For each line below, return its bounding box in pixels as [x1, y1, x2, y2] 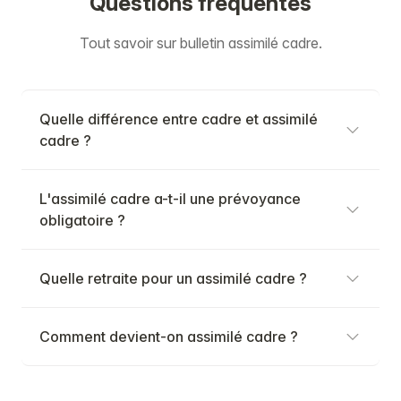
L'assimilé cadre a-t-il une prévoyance [39, 190, 301, 209]
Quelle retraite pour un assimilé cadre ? [39, 269, 307, 288]
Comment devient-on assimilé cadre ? [39, 328, 298, 346]
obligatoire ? [39, 211, 125, 230]
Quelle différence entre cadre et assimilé [39, 110, 318, 129]
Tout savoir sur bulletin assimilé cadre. [79, 34, 322, 53]
